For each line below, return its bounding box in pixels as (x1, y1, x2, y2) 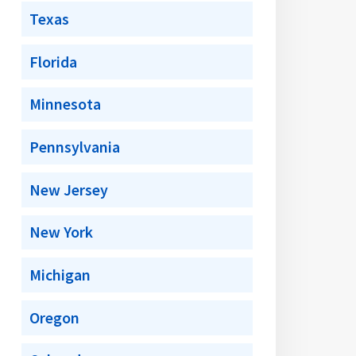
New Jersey (29, 180, 109, 199)
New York (29, 222, 94, 242)
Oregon (29, 308, 80, 327)
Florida (29, 52, 78, 72)
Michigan (29, 265, 91, 285)
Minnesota (29, 95, 102, 114)
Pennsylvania (29, 137, 121, 157)
